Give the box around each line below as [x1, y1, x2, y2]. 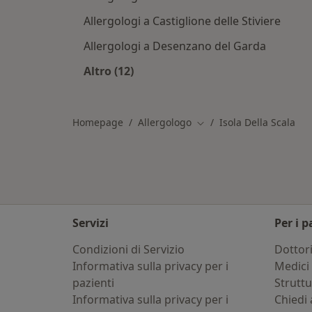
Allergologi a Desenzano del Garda [84, 38, 266, 54]
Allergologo [138, 116, 192, 129]
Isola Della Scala [219, 116, 295, 129]
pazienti [72, 275, 114, 290]
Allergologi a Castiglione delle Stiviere [84, 13, 281, 29]
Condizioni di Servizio [72, 242, 185, 257]
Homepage [72, 116, 123, 129]
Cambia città [196, 116, 254, 130]
